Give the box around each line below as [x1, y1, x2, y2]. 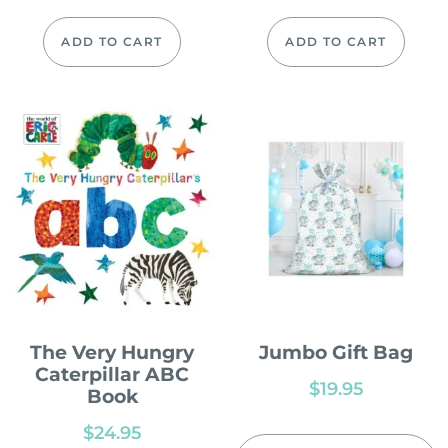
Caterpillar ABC [35, 363, 189, 387]
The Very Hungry [30, 341, 194, 365]
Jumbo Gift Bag [259, 341, 413, 365]
